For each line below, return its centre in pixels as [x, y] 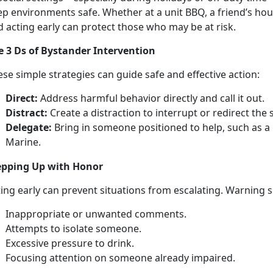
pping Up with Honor [53, 166]
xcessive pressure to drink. [74, 243]
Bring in [72, 127]
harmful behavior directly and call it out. [172, 98]
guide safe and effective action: [189, 74]
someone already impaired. [172, 257]
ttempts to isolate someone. [78, 228]
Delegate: [29, 127]
